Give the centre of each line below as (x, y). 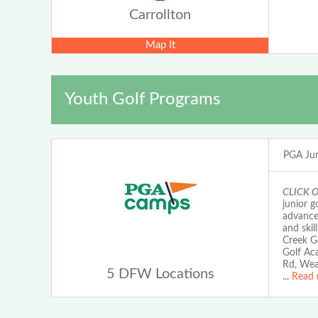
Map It (160, 45)
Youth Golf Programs (142, 100)
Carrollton (160, 15)
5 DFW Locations (160, 274)
